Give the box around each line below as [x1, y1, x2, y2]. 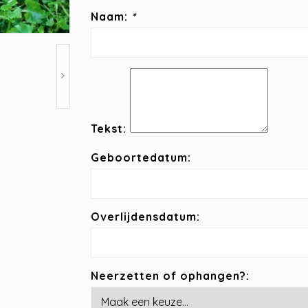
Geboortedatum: [90, 151, 191, 164]
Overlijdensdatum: [90, 210, 200, 223]
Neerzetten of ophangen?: [90, 269, 250, 283]
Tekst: [90, 122, 126, 135]
